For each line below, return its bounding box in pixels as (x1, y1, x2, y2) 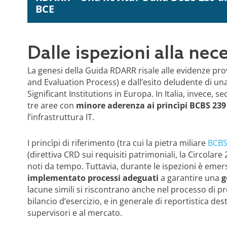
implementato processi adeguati (27, 172, 159, 183)
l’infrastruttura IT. (27, 111, 96, 123)
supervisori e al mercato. (27, 207, 126, 218)
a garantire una (158, 172, 221, 183)
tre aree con (27, 99, 76, 111)
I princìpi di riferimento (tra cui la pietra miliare (27, 137, 208, 148)
